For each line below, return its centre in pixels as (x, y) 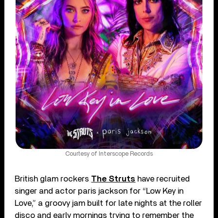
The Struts (113, 179)
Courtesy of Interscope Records (109, 154)
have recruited (163, 179)
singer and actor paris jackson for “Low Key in (99, 191)
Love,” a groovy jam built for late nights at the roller (109, 203)
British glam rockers (53, 179)
